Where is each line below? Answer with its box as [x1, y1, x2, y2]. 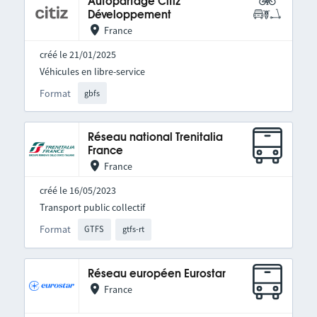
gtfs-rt [122, 224, 145, 235]
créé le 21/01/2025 [39, 48, 116, 61]
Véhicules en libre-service [39, 65, 145, 78]
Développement [87, 10, 171, 21]
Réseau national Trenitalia [87, 132, 223, 144]
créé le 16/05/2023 [39, 184, 116, 197]
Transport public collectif [39, 201, 145, 214]
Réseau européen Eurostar [87, 268, 226, 279]
